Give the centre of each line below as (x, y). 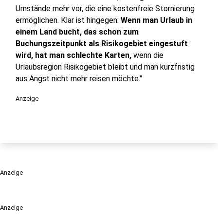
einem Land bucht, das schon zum (77, 32)
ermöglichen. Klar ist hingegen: (68, 20)
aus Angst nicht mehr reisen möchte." (79, 79)
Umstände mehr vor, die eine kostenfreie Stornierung (105, 9)
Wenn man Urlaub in (156, 20)
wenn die (147, 55)
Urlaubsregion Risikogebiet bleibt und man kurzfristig (105, 67)
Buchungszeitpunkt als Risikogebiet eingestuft (102, 44)
